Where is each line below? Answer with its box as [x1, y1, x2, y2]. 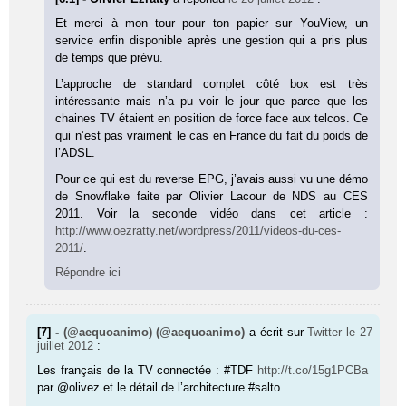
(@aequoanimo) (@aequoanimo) [63, 325, 246, 340]
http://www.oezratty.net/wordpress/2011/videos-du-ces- [55, 224, 342, 238]
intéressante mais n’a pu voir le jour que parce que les [55, 94, 368, 109]
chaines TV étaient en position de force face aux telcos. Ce [55, 111, 368, 126]
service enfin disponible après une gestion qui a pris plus [55, 34, 368, 48]
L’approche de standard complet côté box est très [55, 77, 368, 92]
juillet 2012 [37, 339, 94, 353]
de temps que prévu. [55, 51, 164, 65]
